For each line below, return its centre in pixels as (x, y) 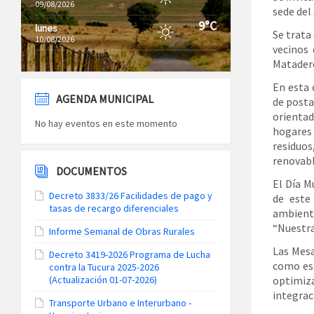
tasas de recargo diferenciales (114, 208)
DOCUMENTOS (91, 171)
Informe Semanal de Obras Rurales (122, 231)
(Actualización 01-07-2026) (103, 280)
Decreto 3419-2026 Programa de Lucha (130, 254)
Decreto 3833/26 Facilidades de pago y (131, 196)
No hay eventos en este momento (106, 123)
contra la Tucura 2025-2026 (104, 267)
